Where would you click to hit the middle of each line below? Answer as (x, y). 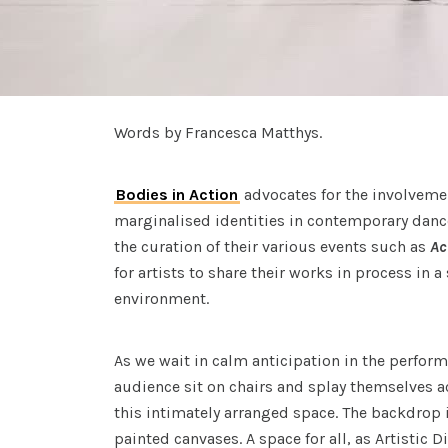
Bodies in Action (177, 194)
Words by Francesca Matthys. (218, 132)
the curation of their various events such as (272, 246)
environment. (161, 298)
